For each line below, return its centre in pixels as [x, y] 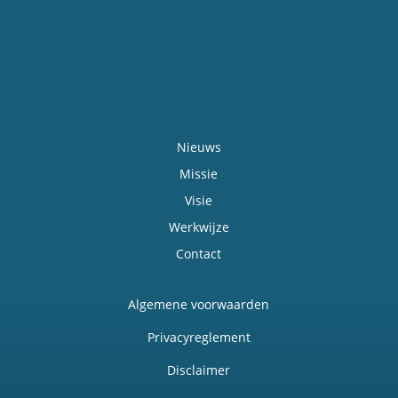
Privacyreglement [199, 338]
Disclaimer [199, 370]
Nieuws [199, 147]
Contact [199, 254]
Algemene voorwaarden [199, 305]
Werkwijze [199, 227]
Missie [199, 174]
